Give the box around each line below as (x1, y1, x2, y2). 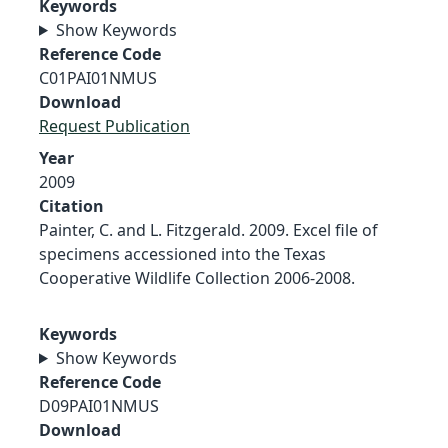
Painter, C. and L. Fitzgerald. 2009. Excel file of (39, 218, 378, 241)
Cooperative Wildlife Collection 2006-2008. (39, 266, 355, 289)
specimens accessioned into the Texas (39, 242, 326, 265)
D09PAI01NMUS (39, 394, 159, 417)
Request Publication (39, 114, 190, 137)
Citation (39, 194, 104, 217)
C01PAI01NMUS (39, 66, 157, 89)
